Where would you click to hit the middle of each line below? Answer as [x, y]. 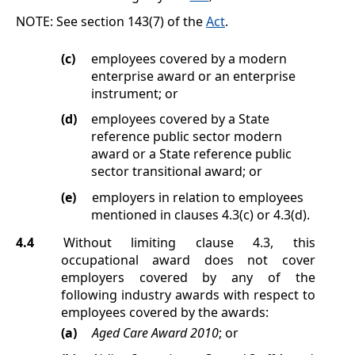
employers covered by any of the [188, 278]
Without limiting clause [158, 243]
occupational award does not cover [188, 260]
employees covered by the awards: [164, 313]
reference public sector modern [186, 137]
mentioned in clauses [156, 214]
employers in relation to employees [197, 197]
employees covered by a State [180, 119]
